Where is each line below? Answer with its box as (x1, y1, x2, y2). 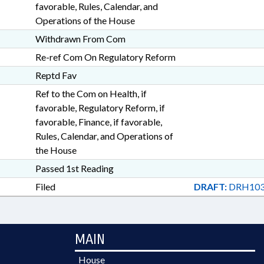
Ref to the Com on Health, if (35, 88, 147, 99)
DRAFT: (193, 181, 227, 192)
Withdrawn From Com (35, 33, 126, 44)
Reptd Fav (35, 70, 77, 81)
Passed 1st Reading (35, 163, 114, 174)
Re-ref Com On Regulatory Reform (35, 51, 176, 62)
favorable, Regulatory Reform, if (35, 102, 165, 113)
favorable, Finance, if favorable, (35, 116, 162, 127)
